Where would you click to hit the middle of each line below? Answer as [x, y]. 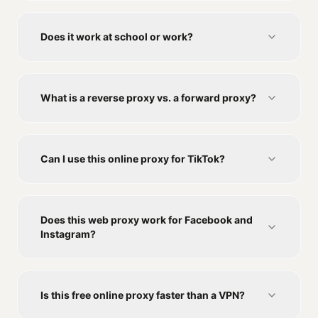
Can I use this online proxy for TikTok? [133, 159]
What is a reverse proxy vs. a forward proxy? [148, 98]
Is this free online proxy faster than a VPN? [143, 295]
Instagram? [68, 234]
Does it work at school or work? [117, 37]
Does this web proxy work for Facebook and [147, 220]
